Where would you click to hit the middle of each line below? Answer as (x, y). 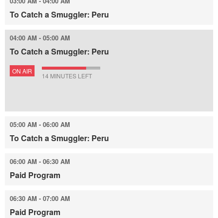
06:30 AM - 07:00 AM (40, 198)
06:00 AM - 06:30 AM (40, 161)
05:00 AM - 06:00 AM (40, 124)
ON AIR (22, 71)
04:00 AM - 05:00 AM (40, 38)
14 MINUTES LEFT (67, 76)
